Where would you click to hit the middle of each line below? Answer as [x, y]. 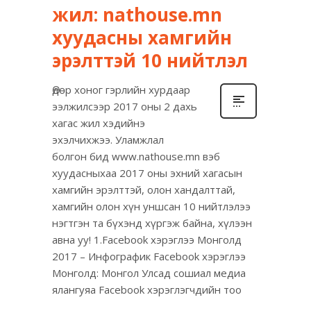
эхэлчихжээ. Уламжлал [108, 140]
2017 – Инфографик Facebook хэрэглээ [149, 257]
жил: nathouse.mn [137, 15]
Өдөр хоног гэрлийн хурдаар [121, 90]
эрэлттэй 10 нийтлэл [150, 61]
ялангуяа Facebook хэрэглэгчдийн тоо [147, 290]
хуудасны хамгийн [142, 38]
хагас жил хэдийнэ [99, 123]
